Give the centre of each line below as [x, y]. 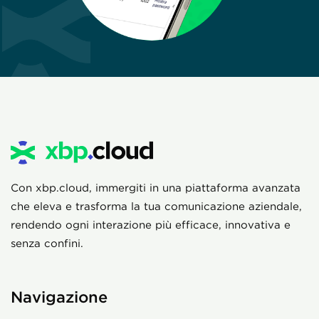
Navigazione [59, 297]
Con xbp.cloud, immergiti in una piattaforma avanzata [156, 188]
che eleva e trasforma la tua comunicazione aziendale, [156, 206]
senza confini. [47, 244]
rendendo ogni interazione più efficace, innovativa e [151, 225]
